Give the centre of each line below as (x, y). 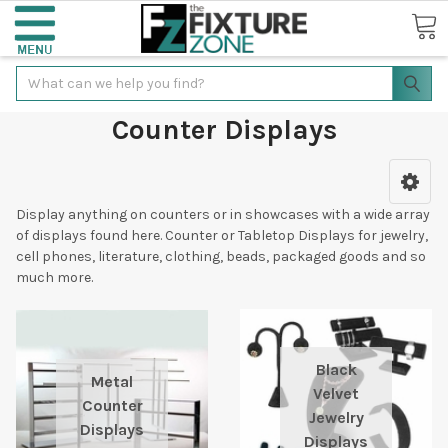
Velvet (336, 393)
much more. (54, 277)
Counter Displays (224, 129)
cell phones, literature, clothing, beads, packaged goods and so (221, 256)
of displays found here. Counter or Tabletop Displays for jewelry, (222, 235)
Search (39, 76)
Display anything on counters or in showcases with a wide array (223, 214)
